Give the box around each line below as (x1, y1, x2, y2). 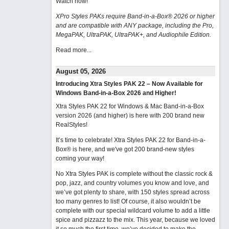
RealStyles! (55, 121, 87, 128)
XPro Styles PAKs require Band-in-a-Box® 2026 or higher (55, 13, 215, 20)
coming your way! (55, 155, 104, 162)
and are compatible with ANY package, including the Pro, (55, 22, 214, 29)
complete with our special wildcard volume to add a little (55, 207, 210, 214)
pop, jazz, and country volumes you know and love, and (55, 179, 209, 187)
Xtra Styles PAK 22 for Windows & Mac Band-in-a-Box (55, 103, 204, 110)
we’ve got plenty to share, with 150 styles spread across (55, 189, 210, 196)
